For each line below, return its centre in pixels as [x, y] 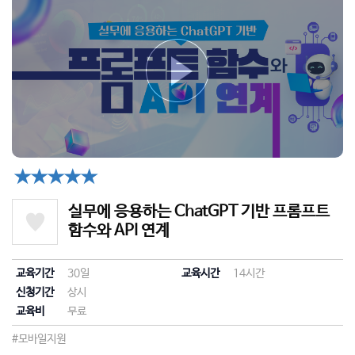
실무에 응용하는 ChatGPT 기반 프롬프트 [199, 212]
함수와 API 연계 [119, 231]
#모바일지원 [39, 339]
